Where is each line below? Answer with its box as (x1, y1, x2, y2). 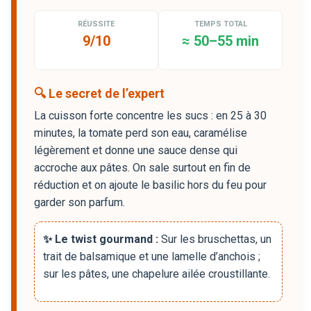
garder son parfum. (34, 195, 125, 209)
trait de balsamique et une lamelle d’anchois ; (43, 249, 260, 263)
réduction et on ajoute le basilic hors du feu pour (34, 178, 267, 192)
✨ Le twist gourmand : (43, 232, 158, 246)
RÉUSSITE (78, 19, 115, 28)
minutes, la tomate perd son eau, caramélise (34, 126, 247, 140)
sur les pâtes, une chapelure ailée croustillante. (43, 267, 270, 280)
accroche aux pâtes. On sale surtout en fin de (34, 160, 251, 174)
